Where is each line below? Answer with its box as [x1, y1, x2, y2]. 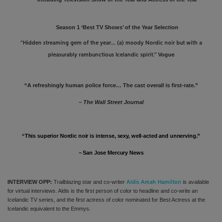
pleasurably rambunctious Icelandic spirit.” [48, 52, 158, 57]
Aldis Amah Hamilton [126, 179, 181, 185]
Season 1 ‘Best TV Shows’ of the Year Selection [55, 24, 178, 30]
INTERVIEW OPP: [7, 178, 54, 185]
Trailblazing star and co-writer [54, 178, 126, 185]
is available [181, 178, 209, 185]
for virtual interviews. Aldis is [7, 187, 75, 194]
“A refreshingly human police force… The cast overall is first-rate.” [24, 82, 198, 88]
